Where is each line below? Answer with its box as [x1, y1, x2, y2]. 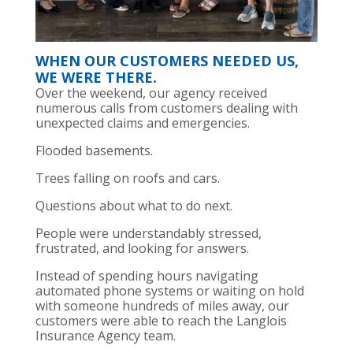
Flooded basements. [35, 142, 153, 160]
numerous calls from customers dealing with [35, 99, 298, 117]
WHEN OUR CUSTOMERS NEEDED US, [35, 51, 299, 71]
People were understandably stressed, [35, 225, 262, 243]
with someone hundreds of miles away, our [35, 297, 289, 315]
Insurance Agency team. [35, 327, 176, 345]
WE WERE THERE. [35, 68, 157, 87]
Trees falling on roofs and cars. [35, 169, 220, 188]
